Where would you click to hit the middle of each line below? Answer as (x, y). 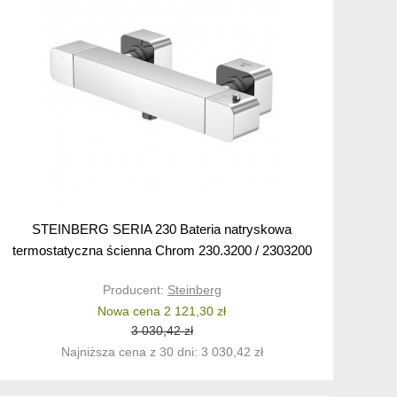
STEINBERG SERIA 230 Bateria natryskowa (162, 230)
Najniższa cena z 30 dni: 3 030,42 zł (162, 352)
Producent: (135, 290)
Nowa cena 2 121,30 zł (162, 311)
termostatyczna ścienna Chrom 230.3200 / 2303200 (162, 251)
